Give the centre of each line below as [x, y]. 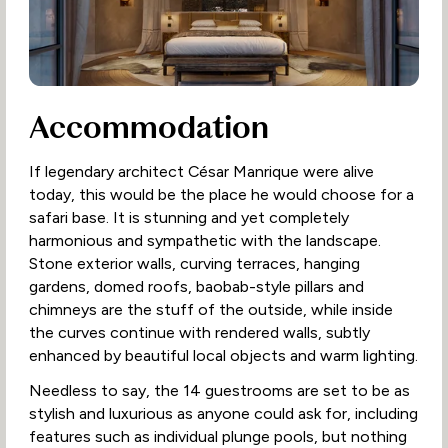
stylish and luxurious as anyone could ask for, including [223, 413]
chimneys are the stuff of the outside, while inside [210, 310]
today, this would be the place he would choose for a [221, 195]
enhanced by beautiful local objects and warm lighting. [223, 356]
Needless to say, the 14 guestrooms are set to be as [219, 390]
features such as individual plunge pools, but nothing [217, 436]
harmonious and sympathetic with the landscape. [204, 241]
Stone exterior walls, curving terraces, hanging [194, 264]
